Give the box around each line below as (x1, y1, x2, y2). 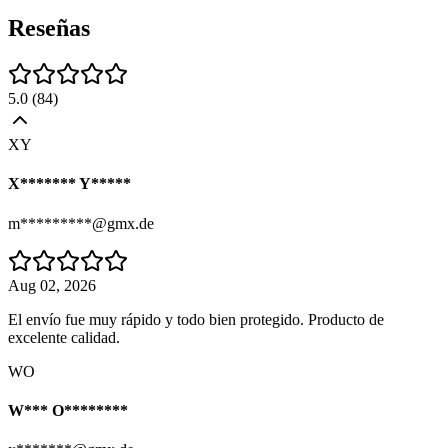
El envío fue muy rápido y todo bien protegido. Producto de (8, 310, 384, 328)
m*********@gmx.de (8, 214, 154, 232)
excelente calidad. (8, 328, 120, 346)
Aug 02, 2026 (8, 276, 96, 294)
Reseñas (8, 15, 90, 42)
